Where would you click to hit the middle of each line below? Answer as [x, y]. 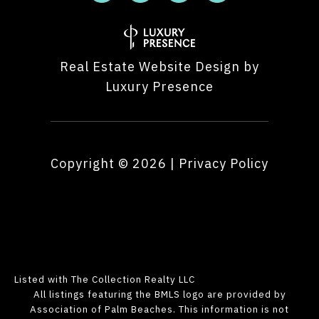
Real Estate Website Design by [159, 67]
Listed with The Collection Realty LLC [105, 279]
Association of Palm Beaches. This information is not [159, 309]
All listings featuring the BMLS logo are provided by [159, 294]
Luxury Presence [159, 87]
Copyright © [90, 164]
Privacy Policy [224, 164]
